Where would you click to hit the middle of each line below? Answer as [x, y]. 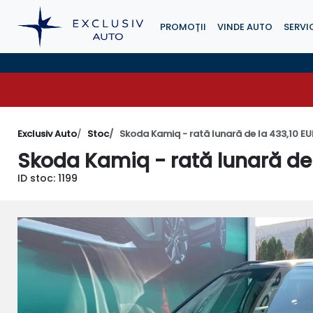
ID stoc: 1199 [48, 178]
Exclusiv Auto [48, 134]
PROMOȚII [183, 27]
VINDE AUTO [245, 27]
